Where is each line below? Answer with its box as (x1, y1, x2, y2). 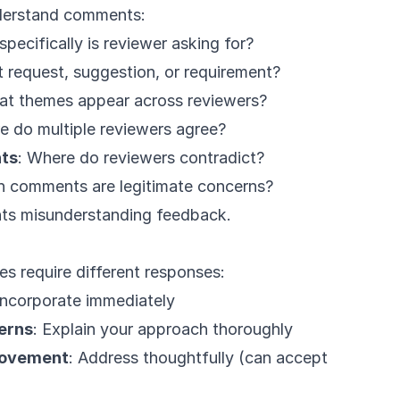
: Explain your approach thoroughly (33, 320, 293, 338)
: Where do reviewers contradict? (18, 148, 264, 167)
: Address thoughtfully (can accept (69, 348, 328, 367)
